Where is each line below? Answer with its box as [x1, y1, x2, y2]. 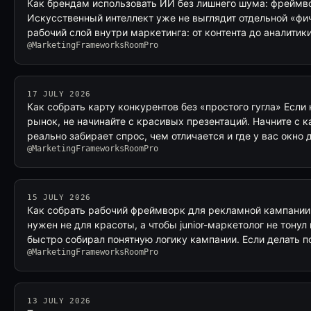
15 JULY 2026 [27, 193, 91, 202]
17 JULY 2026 [27, 90, 91, 99]
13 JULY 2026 [27, 296, 91, 305]
